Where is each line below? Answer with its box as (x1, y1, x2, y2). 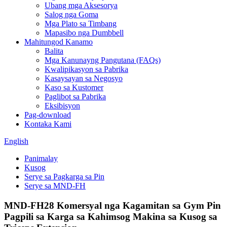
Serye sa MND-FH (24, 181, 86, 190)
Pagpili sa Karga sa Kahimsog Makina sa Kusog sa (4, 211, 217, 222)
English (4, 137, 28, 145)
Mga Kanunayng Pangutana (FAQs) (45, 56, 161, 64)
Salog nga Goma (45, 10, 98, 19)
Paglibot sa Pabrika (45, 92, 106, 101)
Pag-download (24, 110, 71, 119)
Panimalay (24, 154, 58, 163)
